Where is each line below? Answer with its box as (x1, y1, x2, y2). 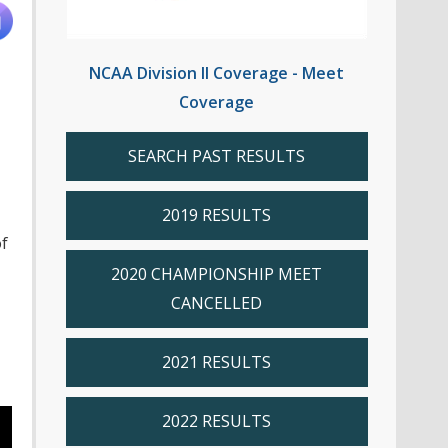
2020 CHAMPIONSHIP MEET (111, 263, 322, 286)
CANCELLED (171, 292, 262, 315)
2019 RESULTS (162, 204, 271, 227)
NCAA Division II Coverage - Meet (89, 62, 344, 85)
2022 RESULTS (162, 410, 271, 433)
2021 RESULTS (162, 351, 271, 374)
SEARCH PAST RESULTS (128, 145, 305, 168)
